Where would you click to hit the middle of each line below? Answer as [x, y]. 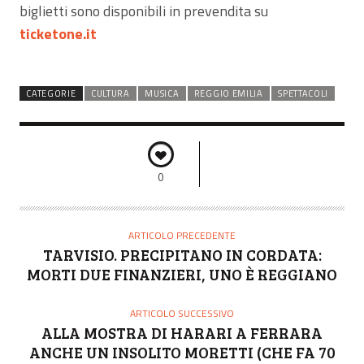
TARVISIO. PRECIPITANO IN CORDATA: [182, 255]
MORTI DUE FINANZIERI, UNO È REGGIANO [182, 275]
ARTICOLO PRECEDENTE [182, 236]
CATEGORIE [51, 94]
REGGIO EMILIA [228, 94]
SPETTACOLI [303, 94]
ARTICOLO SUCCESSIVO [182, 314]
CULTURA [110, 94]
